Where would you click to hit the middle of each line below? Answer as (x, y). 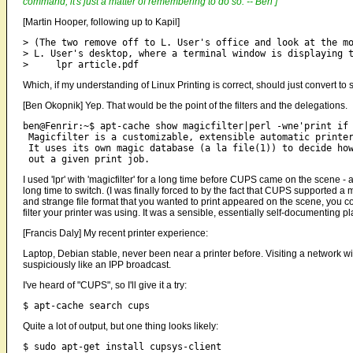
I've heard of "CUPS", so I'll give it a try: (105, 286)
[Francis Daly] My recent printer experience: (115, 234)
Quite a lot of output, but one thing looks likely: (121, 327)
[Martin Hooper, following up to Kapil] (101, 22)
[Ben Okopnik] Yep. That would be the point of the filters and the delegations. (185, 106)
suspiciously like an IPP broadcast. (97, 265)
